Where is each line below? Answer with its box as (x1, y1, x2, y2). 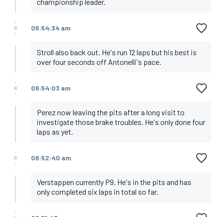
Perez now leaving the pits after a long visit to (37, 108, 185, 117)
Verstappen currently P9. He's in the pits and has (37, 177, 191, 187)
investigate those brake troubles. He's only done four (37, 117, 205, 127)
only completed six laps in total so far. (37, 187, 158, 197)
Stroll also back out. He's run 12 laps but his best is (37, 47, 197, 57)
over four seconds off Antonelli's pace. (37, 57, 161, 67)
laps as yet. (37, 127, 73, 137)
